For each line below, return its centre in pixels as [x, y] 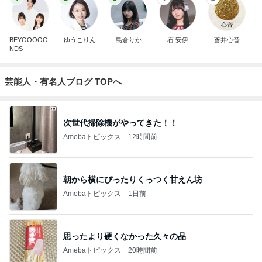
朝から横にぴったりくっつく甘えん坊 [133, 179]
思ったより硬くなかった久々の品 [125, 236]
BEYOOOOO [29, 40]
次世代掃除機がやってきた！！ [120, 123]
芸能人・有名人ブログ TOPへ [63, 82]
